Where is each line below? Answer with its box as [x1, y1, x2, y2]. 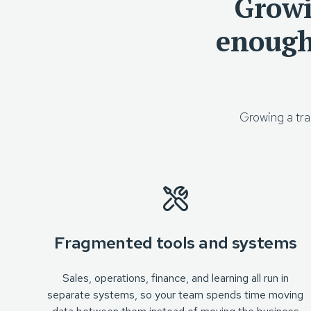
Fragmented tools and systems [54, 232, 297, 253]
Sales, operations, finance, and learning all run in [62, 271, 289, 285]
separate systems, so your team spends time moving [47, 287, 304, 302]
